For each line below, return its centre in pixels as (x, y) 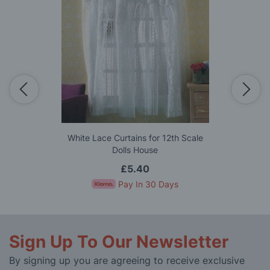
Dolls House (135, 150)
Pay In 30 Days (148, 184)
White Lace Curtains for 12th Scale (135, 138)
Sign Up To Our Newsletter (119, 242)
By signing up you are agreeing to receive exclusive (127, 261)
